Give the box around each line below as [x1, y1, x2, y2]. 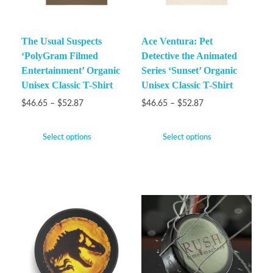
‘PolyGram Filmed [21, 50, 98, 61]
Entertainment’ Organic [21, 65, 120, 76]
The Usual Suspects [21, 35, 102, 46]
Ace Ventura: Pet [141, 35, 213, 46]
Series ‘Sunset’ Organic [141, 65, 237, 76]
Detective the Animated [141, 50, 237, 61]
